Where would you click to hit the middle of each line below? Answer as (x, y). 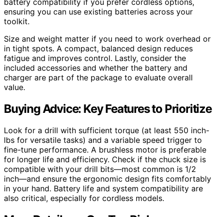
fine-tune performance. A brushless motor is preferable (105, 149)
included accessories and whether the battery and (96, 68)
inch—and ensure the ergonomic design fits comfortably (108, 178)
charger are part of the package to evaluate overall (98, 77)
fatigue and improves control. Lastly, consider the (95, 58)
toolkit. (17, 21)
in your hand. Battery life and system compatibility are (103, 188)
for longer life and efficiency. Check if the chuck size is (105, 159)
